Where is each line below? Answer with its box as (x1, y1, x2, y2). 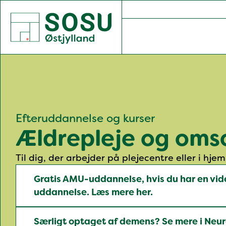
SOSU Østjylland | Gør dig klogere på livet (10, 11, 196, 23)
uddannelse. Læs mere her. (34, 186, 153, 198)
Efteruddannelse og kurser (16, 110, 155, 126)
